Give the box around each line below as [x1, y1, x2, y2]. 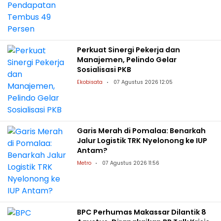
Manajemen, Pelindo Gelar [77, 55, 177, 65]
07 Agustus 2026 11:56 [102, 159, 160, 167]
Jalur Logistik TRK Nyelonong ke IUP [77, 136, 208, 146]
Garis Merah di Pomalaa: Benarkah [77, 126, 206, 136]
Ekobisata [77, 78, 103, 86]
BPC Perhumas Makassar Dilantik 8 [77, 207, 207, 217]
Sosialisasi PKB [77, 65, 132, 75]
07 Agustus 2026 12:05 [113, 78, 173, 86]
